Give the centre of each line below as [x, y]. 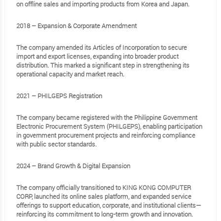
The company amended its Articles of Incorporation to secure [101, 47]
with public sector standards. [56, 144]
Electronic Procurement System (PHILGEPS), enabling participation [109, 126]
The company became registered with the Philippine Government [107, 117]
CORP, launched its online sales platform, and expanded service [104, 196]
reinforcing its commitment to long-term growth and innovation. [104, 214]
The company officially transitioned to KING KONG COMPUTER [103, 187]
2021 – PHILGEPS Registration [59, 96]
